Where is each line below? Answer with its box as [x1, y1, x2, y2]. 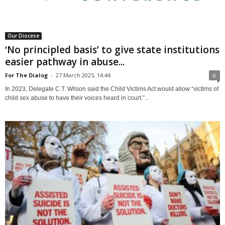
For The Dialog [5, 71, 48, 79]
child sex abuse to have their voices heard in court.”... [5, 94, 149, 101]
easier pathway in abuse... [5, 55, 125, 68]
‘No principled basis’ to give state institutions [5, 43, 219, 56]
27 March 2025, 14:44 [56, 71, 110, 79]
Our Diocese [8, 32, 39, 39]
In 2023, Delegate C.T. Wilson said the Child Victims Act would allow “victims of [5, 85, 218, 92]
